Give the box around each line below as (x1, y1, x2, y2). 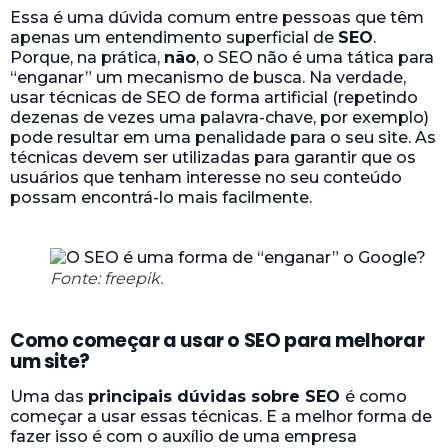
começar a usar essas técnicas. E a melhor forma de (10, 406, 432, 426)
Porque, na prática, (10, 47, 164, 67)
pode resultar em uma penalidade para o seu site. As (10, 127, 436, 147)
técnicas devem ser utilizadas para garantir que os (10, 147, 416, 167)
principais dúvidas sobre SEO (88, 386, 345, 406)
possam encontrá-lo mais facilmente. (10, 187, 312, 207)
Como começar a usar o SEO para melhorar (10, 326, 425, 354)
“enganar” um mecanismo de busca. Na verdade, (10, 67, 406, 87)
